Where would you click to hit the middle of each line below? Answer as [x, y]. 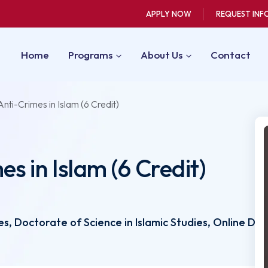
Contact [230, 54]
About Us [161, 54]
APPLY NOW [169, 14]
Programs [90, 54]
